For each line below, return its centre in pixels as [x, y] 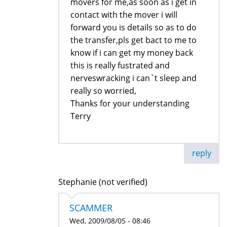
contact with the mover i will [124, 14]
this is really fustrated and [120, 65]
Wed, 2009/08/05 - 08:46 [110, 220]
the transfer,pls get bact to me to [134, 40]
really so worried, [103, 90]
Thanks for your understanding [130, 103]
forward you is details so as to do [134, 27]
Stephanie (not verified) [103, 182]
